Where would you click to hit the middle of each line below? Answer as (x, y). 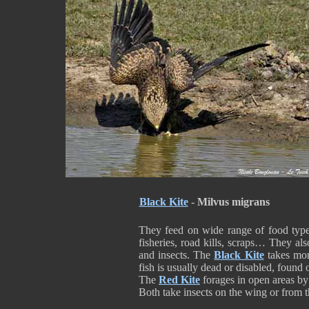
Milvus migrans (233, 202)
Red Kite (179, 280)
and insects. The (177, 255)
